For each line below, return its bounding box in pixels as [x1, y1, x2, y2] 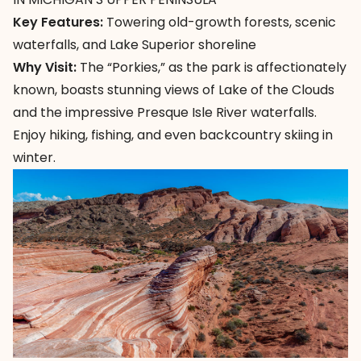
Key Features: [13, 12, 103, 31]
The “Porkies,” [80, 57, 165, 77]
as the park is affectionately [165, 57, 346, 77]
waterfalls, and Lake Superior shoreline [13, 35, 256, 54]
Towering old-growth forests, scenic [103, 12, 336, 31]
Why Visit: [13, 57, 77, 77]
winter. [13, 147, 56, 167]
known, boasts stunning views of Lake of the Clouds [13, 80, 334, 99]
